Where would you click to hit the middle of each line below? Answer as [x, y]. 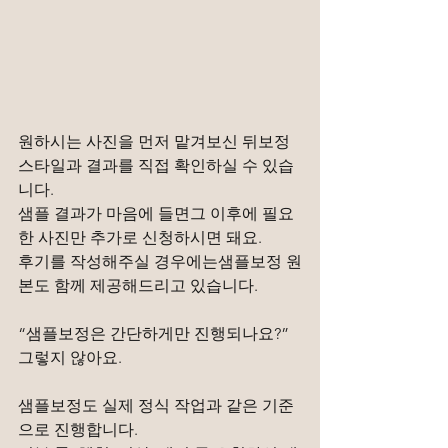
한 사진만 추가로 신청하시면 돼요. [140, 238]
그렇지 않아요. [70, 358]
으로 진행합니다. [78, 430]
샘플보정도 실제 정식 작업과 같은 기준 [156, 406]
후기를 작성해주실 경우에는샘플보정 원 [160, 262]
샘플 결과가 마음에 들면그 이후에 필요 [156, 214]
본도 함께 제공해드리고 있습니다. [138, 286]
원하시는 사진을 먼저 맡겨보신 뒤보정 [156, 142]
